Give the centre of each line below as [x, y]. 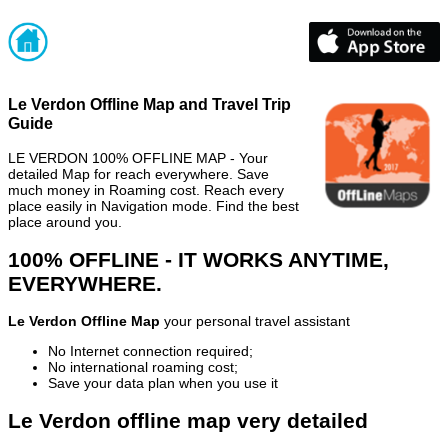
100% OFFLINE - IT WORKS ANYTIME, [198, 259]
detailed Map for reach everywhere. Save [138, 173]
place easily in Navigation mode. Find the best [153, 205]
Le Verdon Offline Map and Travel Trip [149, 104]
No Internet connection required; [150, 351]
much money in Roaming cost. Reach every [146, 189]
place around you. [65, 221]
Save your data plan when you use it [163, 383]
